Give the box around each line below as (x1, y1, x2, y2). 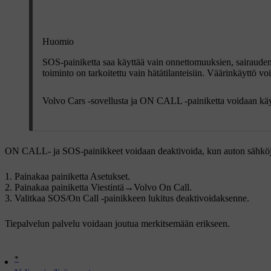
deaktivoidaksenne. (174, 193, 249, 204)
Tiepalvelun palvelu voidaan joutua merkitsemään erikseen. (5, 218, 230, 229)
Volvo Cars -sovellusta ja (42, 96, 140, 106)
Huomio (42, 36, 74, 47)
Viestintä (91, 182, 124, 193)
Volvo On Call (134, 182, 189, 193)
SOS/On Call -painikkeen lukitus (48, 193, 174, 204)
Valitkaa (15, 193, 48, 204)
